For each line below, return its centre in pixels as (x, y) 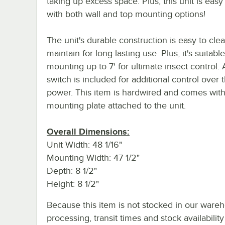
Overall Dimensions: (88, 131)
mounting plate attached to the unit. (116, 105)
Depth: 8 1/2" (72, 171)
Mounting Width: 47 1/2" (93, 157)
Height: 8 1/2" (73, 184)
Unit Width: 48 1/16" (84, 144)
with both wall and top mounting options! (126, 14)
